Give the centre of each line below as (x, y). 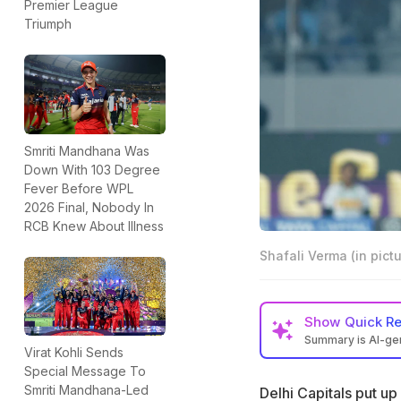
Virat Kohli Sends (74, 353)
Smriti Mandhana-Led (86, 390)
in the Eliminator (340, 388)
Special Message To (85, 371)
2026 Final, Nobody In (89, 207)
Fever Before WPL (79, 188)
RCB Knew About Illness (94, 226)
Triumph (48, 24)
